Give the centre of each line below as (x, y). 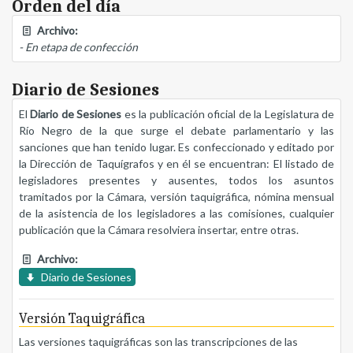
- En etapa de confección (78, 47)
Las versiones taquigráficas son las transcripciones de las (158, 342)
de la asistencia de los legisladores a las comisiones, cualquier (176, 214)
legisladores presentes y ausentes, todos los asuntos (176, 180)
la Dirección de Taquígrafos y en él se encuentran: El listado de (176, 164)
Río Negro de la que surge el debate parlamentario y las (176, 131)
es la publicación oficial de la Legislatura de (228, 114)
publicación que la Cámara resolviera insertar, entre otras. (159, 230)
